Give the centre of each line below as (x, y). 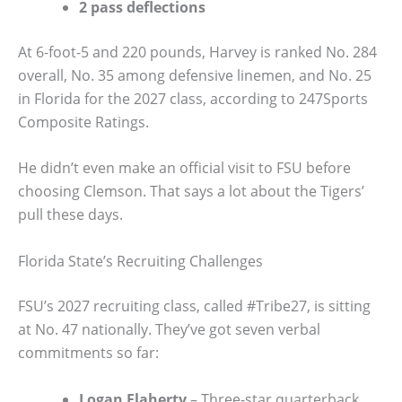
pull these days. (70, 215)
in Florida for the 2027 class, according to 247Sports (193, 98)
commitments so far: (88, 352)
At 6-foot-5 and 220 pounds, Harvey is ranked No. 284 (197, 52)
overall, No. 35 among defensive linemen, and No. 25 (195, 75)
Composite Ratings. (83, 122)
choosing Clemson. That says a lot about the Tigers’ (191, 192)
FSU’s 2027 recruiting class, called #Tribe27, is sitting (194, 306)
